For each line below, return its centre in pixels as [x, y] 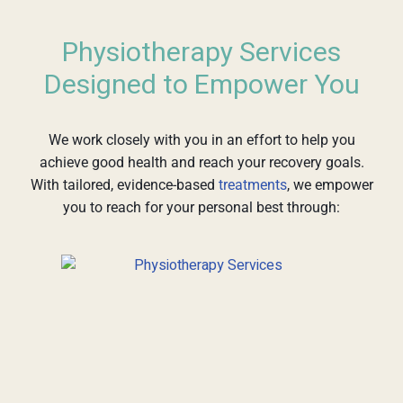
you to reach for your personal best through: [201, 207]
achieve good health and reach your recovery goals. [201, 162]
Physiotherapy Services [201, 53]
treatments [252, 184]
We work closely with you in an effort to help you [201, 139]
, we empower [330, 184]
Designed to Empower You [201, 85]
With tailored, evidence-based [124, 184]
